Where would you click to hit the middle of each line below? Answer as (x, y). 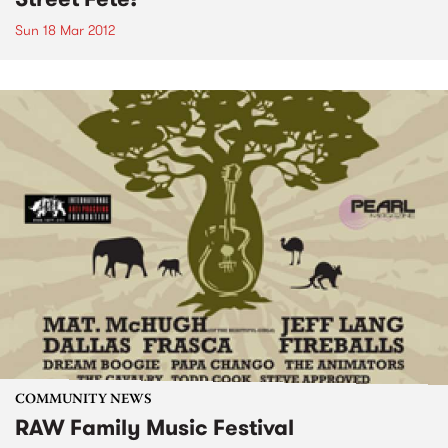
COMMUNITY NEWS (83, 400)
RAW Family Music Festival (154, 428)
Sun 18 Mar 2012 (65, 29)
